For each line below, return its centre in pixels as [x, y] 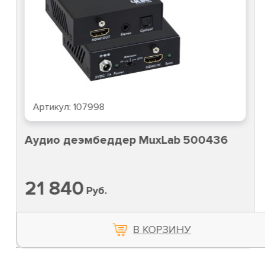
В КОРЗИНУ [162, 230]
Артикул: [53, 107]
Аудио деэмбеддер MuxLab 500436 [126, 140]
